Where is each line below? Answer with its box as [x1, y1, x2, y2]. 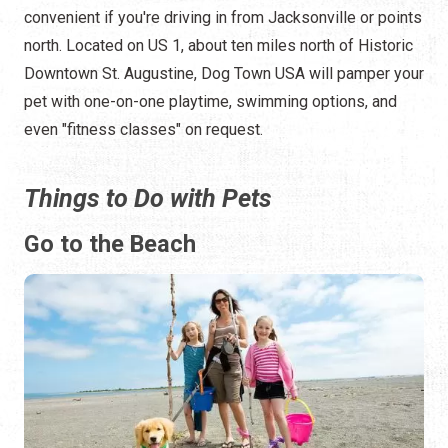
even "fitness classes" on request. [24, 120, 263, 140]
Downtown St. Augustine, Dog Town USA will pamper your [24, 64, 424, 84]
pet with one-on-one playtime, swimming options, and [24, 92, 397, 112]
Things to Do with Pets [24, 184, 272, 214]
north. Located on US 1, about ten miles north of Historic [24, 36, 413, 56]
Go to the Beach [24, 230, 196, 259]
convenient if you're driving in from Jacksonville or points [24, 8, 422, 28]
